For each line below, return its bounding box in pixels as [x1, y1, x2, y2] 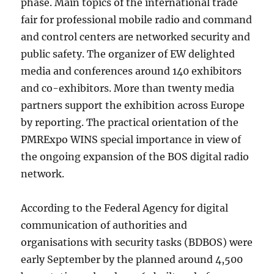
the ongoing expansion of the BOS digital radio [21, 150, 250, 163]
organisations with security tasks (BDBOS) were [21, 236, 253, 248]
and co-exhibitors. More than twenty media [21, 82, 235, 94]
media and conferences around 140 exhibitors [21, 65, 242, 77]
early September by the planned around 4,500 [21, 253, 243, 265]
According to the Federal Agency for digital [21, 202, 229, 214]
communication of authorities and [21, 219, 188, 231]
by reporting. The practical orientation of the [21, 116, 239, 128]
